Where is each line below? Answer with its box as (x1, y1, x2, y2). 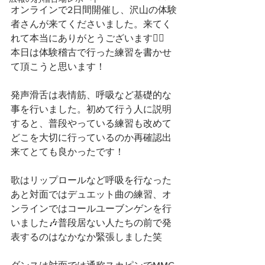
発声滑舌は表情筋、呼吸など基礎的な (11, 90, 172, 100)
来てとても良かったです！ (11, 147, 124, 157)
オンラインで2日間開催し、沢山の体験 (11, 5, 177, 15)
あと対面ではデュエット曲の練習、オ (11, 189, 172, 199)
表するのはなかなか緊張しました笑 (11, 232, 162, 242)
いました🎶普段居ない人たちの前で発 (11, 218, 172, 228)
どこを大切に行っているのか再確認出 (11, 132, 172, 143)
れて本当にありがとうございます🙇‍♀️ (11, 33, 164, 43)
